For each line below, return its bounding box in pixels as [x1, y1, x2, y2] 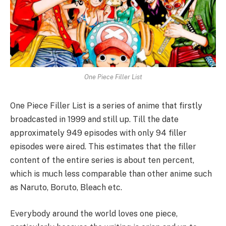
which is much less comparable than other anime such [10, 169, 212, 179]
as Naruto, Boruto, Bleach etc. [10, 183, 122, 193]
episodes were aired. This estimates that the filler [10, 142, 196, 152]
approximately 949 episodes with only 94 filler [10, 128, 187, 138]
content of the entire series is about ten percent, [10, 155, 194, 165]
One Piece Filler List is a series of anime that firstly [10, 101, 202, 111]
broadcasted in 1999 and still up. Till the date [10, 115, 179, 125]
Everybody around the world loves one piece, [10, 209, 178, 219]
